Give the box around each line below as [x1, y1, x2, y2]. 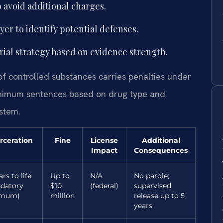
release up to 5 [134, 191, 185, 200]
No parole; [134, 171, 169, 180]
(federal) [90, 181, 118, 190]
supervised [134, 181, 171, 190]
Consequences [134, 146, 188, 154]
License [91, 136, 118, 144]
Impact [91, 146, 117, 154]
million [50, 191, 75, 200]
